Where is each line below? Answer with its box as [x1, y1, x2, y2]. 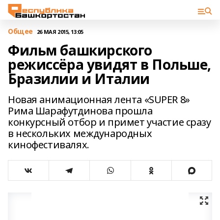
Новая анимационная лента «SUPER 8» [8, 93, 190, 106]
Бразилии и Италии [8, 69, 150, 88]
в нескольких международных [8, 127, 152, 140]
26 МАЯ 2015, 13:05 [36, 27, 83, 35]
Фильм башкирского [8, 41, 152, 59]
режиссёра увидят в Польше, [8, 55, 212, 74]
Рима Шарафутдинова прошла [8, 104, 153, 117]
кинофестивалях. [8, 138, 89, 151]
